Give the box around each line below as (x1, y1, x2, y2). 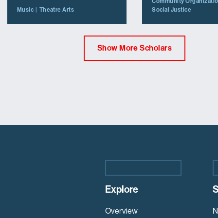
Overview (105, 206, 138, 216)
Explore (105, 183, 138, 196)
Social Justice (152, 6, 192, 14)
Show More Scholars (97, 43, 172, 53)
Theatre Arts (39, 6, 74, 14)
